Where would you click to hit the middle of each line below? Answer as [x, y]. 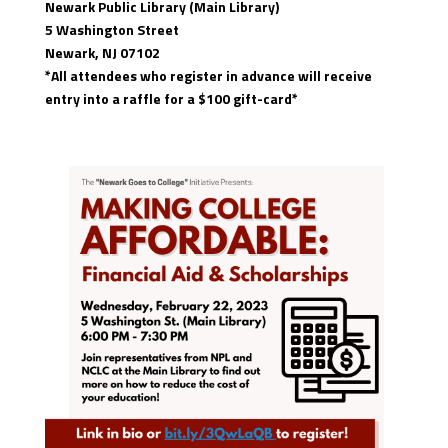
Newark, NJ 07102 [102, 52]
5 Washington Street [111, 29]
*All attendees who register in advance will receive [208, 75]
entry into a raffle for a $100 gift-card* [171, 98]
